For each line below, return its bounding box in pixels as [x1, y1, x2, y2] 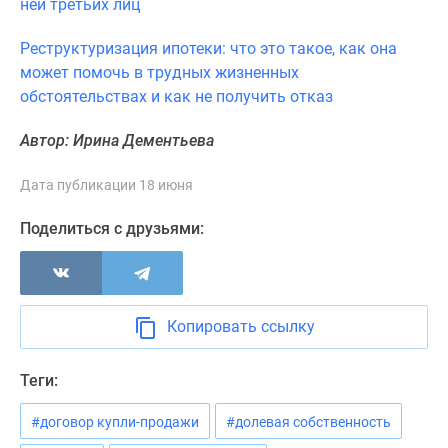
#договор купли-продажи [31, 414, 199, 430]
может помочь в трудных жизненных [20, 63, 299, 82]
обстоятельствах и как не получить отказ [20, 87, 333, 106]
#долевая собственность [226, 414, 391, 430]
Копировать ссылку [166, 317, 315, 337]
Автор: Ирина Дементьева [20, 131, 214, 150]
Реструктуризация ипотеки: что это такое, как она [20, 39, 397, 58]
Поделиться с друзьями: [20, 219, 204, 238]
